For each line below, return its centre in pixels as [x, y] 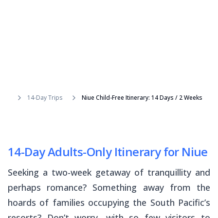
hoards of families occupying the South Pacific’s [109, 202]
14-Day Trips [45, 97]
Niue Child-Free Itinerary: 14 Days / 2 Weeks [142, 97]
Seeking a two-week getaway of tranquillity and [109, 172]
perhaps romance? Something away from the [109, 187]
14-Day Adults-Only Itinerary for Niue [108, 151]
